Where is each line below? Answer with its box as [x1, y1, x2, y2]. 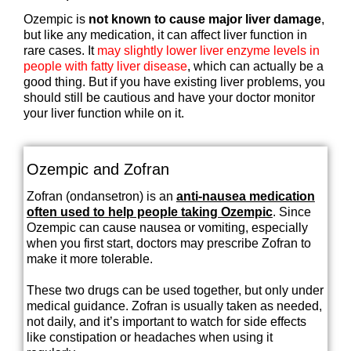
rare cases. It [24, 44, 97, 58]
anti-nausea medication [175, 189, 315, 203]
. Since [272, 204, 311, 219]
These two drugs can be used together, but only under [26, 283, 324, 297]
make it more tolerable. [26, 251, 153, 266]
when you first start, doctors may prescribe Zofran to [26, 236, 311, 250]
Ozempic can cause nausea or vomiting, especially [26, 220, 308, 234]
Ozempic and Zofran [26, 160, 169, 178]
